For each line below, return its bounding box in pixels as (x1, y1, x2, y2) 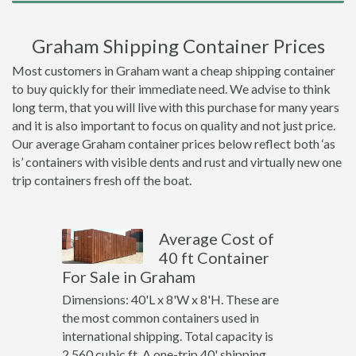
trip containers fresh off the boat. (12, 172, 192, 188)
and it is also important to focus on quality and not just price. (12, 118, 335, 133)
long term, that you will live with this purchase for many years (12, 99, 339, 114)
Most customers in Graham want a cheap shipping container (12, 63, 335, 78)
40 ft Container (159, 248, 270, 267)
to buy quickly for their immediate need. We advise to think (12, 81, 331, 96)
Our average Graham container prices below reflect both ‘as (12, 136, 335, 151)
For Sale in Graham (61, 267, 195, 286)
